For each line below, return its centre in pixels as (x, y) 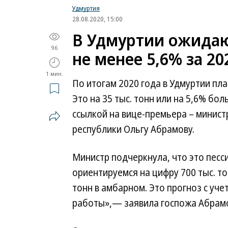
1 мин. (54, 74)
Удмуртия (86, 8)
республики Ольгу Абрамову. (133, 129)
